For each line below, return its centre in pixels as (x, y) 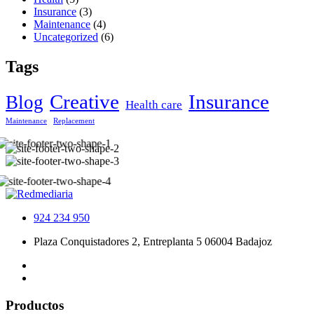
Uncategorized (66, 37)
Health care (154, 105)
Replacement (74, 121)
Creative (84, 102)
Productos (35, 305)
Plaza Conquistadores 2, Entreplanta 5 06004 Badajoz (153, 242)
